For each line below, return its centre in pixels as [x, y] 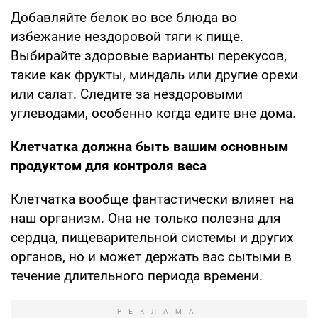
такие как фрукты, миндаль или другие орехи [154, 75]
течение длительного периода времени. [137, 275]
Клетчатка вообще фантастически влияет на [152, 199]
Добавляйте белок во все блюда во [124, 17]
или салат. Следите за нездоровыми [127, 94]
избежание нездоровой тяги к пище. [127, 36]
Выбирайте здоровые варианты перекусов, [149, 55]
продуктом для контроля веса [109, 165]
